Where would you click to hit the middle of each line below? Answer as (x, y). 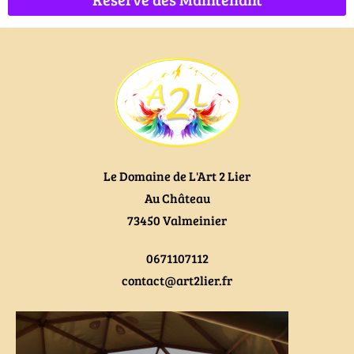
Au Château (177, 198)
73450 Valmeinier (177, 220)
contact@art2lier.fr (177, 280)
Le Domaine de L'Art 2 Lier (177, 175)
